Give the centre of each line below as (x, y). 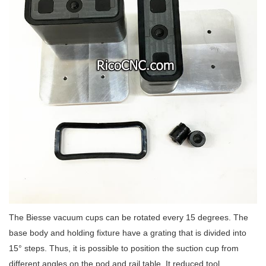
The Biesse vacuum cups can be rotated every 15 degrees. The (129, 217)
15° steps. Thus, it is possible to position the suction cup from (124, 248)
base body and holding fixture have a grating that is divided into (128, 233)
